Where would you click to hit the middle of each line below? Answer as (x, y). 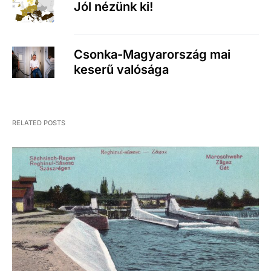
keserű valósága (121, 70)
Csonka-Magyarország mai (152, 55)
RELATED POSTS (39, 123)
